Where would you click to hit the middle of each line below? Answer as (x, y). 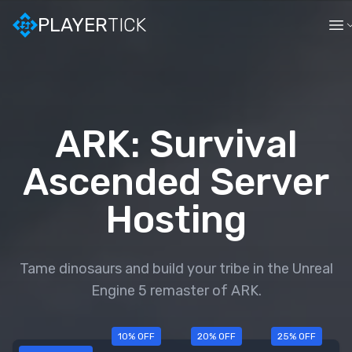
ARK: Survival (176, 144)
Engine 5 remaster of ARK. (176, 291)
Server (265, 182)
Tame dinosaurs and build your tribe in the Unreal (176, 269)
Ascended (112, 182)
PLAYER (73, 25)
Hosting (176, 220)
